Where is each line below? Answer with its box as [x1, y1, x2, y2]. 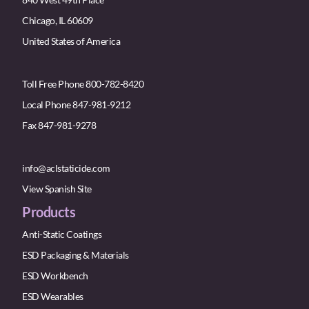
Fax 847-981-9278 [22, 119, 96, 132]
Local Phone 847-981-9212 [22, 99, 130, 111]
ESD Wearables [22, 290, 83, 303]
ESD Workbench [22, 270, 88, 282]
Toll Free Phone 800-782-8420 [22, 78, 143, 90]
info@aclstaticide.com [22, 162, 110, 175]
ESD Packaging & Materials [22, 249, 129, 261]
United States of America [22, 35, 120, 48]
